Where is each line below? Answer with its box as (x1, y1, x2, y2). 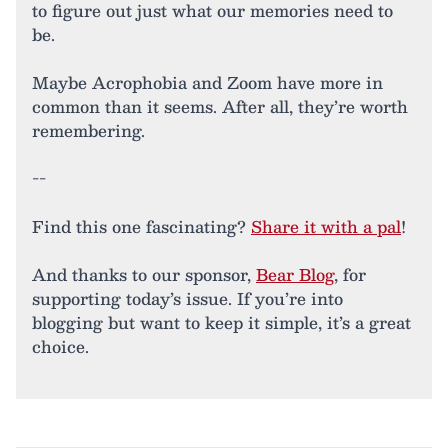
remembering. (32, 116, 145, 144)
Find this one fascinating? (32, 212, 251, 240)
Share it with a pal (251, 212, 401, 240)
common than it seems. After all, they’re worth (32, 92, 408, 120)
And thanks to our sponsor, (32, 260, 256, 288)
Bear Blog (256, 260, 334, 288)
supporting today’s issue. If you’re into (32, 284, 343, 312)
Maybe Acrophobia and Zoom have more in (32, 68, 383, 96)
